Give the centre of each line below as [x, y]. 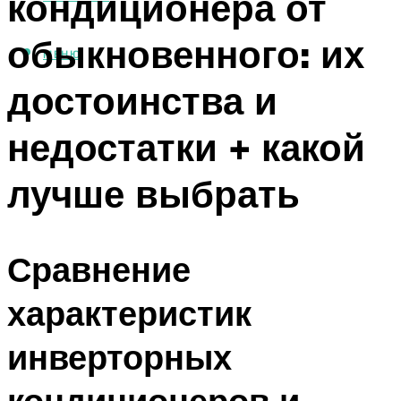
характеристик [129, 313]
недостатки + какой [186, 146]
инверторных [119, 357]
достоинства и [142, 100]
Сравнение [99, 269]
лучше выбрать [154, 193]
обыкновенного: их [186, 53]
